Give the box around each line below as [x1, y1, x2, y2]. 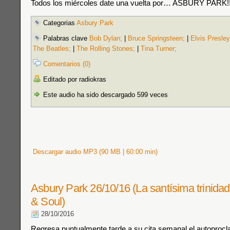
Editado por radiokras [41, 75, 106, 83]
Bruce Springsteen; [128, 34, 185, 42]
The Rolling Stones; [76, 45, 135, 52]
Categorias [41, 19, 76, 27]
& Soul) [31, 195, 65, 208]
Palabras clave [41, 34, 89, 42]
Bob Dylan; [89, 34, 122, 42]
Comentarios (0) [43, 60, 90, 68]
